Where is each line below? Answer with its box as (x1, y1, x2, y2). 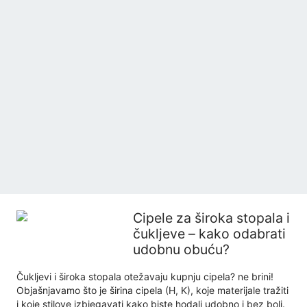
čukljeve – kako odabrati (133, 225, 286, 242)
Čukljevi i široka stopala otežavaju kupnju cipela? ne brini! (16, 271, 273, 282)
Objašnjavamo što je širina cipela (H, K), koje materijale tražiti (16, 284, 288, 296)
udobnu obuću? (133, 241, 230, 258)
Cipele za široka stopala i (133, 210, 290, 226)
